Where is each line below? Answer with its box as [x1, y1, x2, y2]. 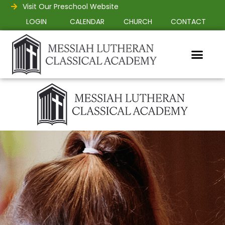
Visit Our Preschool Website [22, 2, 119, 12]
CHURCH [123, 17, 152, 27]
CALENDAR [70, 17, 105, 27]
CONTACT [171, 17, 206, 27]
